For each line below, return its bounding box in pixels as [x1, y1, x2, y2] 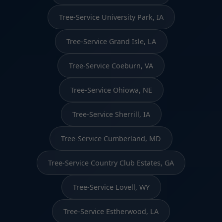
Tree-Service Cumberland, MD [61, 133, 161, 143]
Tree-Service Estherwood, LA [63, 206, 159, 216]
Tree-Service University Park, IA [58, 12, 164, 22]
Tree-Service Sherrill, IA [72, 109, 150, 119]
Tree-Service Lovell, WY [72, 182, 150, 192]
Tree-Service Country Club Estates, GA [48, 158, 174, 167]
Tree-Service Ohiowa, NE [70, 85, 152, 95]
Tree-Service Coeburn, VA [69, 60, 153, 70]
